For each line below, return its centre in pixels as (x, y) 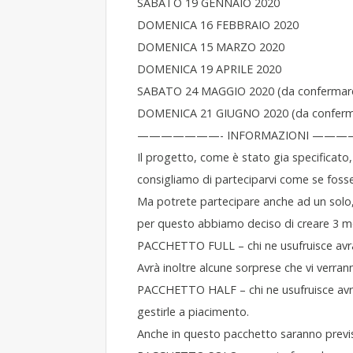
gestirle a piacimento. (193, 312)
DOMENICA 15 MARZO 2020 (210, 47)
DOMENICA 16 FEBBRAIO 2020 (217, 25)
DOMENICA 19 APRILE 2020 (209, 69)
